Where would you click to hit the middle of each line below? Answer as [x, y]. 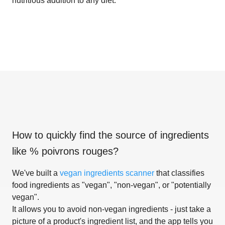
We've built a [36, 173]
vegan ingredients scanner [107, 173]
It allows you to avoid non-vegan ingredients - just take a [111, 209]
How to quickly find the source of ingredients [110, 135]
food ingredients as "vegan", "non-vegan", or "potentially [111, 185]
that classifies [179, 173]
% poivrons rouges [71, 151]
